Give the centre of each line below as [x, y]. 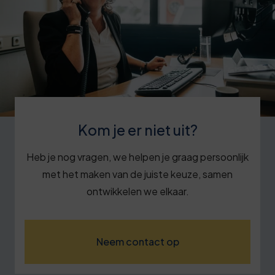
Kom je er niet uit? [137, 130]
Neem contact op [137, 241]
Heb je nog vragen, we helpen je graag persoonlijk [137, 157]
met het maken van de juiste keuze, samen [137, 174]
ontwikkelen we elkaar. [137, 191]
